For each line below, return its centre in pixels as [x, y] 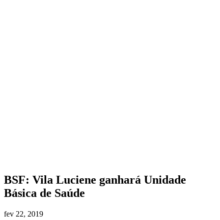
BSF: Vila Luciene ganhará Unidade [95, 180]
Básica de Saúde [44, 193]
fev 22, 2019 [24, 214]
